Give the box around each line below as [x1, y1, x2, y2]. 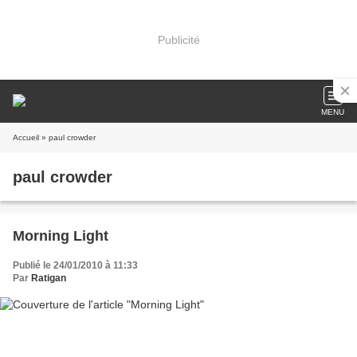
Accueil [13, 133, 39, 142]
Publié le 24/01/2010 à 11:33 [13, 260, 138, 271]
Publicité [157, 33, 200, 46]
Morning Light [13, 228, 108, 244]
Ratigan [31, 273, 66, 284]
